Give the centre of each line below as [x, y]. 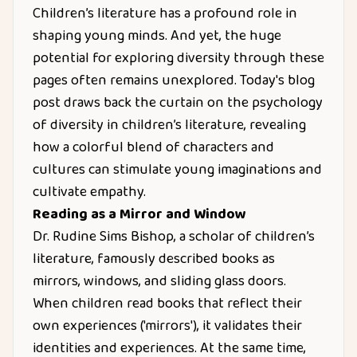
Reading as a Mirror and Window [139, 214]
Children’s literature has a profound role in [165, 14]
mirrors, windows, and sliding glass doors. [159, 281]
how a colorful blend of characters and [153, 147]
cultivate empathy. [89, 192]
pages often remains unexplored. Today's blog [174, 80]
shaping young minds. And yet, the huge [157, 36]
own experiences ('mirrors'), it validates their [167, 326]
